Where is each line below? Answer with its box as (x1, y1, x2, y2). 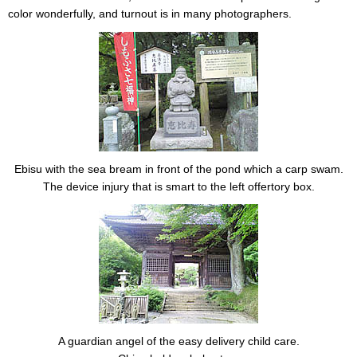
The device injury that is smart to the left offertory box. (42, 179, 315, 193)
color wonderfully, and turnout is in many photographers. (8, 7, 292, 21)
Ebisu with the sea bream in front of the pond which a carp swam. (14, 162, 343, 175)
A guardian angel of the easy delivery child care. (57, 335, 300, 348)
